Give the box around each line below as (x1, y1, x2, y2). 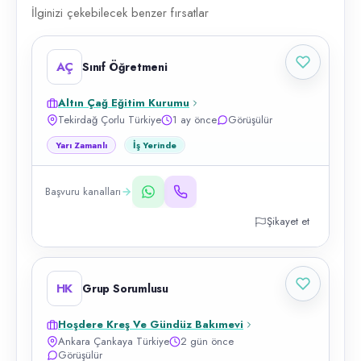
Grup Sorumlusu (82, 280, 169, 297)
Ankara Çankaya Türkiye (58, 334, 169, 349)
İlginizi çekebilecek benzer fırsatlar (31, 4, 209, 22)
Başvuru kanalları (45, 184, 121, 199)
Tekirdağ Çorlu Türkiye (58, 112, 161, 127)
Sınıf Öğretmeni (82, 59, 168, 75)
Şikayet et (267, 214, 309, 229)
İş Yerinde (133, 139, 176, 151)
